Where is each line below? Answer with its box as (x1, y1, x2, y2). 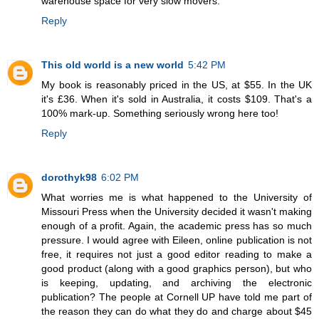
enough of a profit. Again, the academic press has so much (41, 220, 312, 232)
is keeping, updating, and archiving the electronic (41, 277, 312, 289)
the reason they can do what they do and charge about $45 (41, 305, 312, 318)
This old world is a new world (41, 59, 184, 71)
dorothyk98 (41, 172, 97, 184)
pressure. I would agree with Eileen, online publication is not (41, 234, 312, 246)
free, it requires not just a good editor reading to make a (41, 249, 312, 261)
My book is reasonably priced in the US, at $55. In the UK (41, 79, 312, 91)
